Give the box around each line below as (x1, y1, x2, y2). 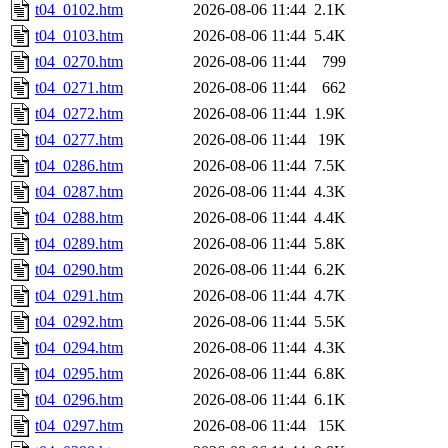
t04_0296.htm (35, 391, 123, 409)
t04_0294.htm (35, 339, 123, 357)
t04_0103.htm (35, 27, 123, 45)
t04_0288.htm (35, 209, 123, 227)
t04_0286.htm (35, 157, 123, 175)
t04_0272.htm (35, 105, 123, 123)
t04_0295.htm (35, 365, 123, 383)
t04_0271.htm (35, 79, 123, 97)
